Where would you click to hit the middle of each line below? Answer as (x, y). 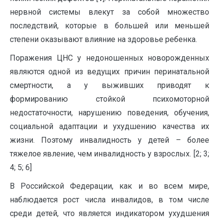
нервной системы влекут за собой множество (109, 12)
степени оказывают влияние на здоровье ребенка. (103, 39)
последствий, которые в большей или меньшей (109, 26)
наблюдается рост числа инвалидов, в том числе (109, 200)
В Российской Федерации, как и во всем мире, (109, 186)
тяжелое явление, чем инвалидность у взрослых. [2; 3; (109, 154)
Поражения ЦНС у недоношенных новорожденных (109, 58)
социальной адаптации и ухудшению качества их (109, 126)
